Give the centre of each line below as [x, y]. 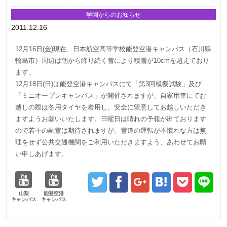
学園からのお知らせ [113, 15]
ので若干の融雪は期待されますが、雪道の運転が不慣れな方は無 [111, 130]
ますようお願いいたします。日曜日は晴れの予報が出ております [111, 119]
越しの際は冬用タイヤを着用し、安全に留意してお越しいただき [111, 107]
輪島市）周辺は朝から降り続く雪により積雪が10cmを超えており [112, 61]
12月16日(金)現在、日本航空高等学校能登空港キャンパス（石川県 [113, 49]
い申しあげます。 [42, 154]
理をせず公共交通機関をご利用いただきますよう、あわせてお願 [111, 142]
